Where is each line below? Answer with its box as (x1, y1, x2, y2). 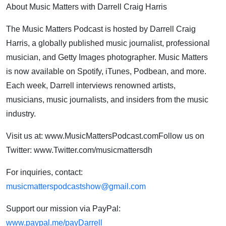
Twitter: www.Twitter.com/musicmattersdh (6, 146, 152, 154)
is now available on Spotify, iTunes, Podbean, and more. (6, 67, 206, 76)
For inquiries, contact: (6, 168, 83, 177)
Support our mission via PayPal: (6, 204, 121, 213)
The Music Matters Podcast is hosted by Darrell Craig (6, 25, 196, 33)
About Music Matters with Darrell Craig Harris (6, 3, 167, 11)
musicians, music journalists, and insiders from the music (6, 95, 208, 104)
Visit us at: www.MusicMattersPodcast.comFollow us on (6, 132, 204, 140)
